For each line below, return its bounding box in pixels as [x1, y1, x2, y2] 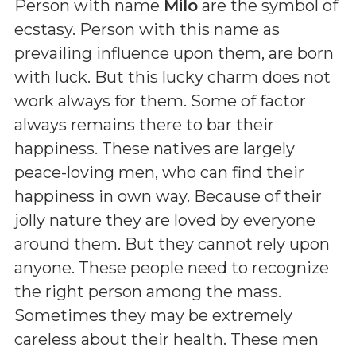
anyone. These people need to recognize [14, 258, 329, 277]
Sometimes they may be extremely [14, 306, 292, 325]
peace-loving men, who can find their [14, 163, 304, 182]
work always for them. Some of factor [14, 91, 306, 110]
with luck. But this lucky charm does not [14, 68, 331, 87]
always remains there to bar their [14, 115, 274, 134]
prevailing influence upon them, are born [14, 44, 334, 63]
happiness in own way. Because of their [14, 187, 322, 206]
